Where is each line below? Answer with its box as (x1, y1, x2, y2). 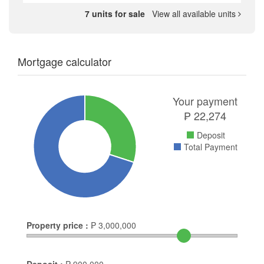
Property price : (27, 219, 88, 232)
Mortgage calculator (18, 54, 111, 70)
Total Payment (184, 141, 237, 153)
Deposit (196, 129, 225, 141)
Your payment (173, 93, 237, 109)
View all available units (147, 8, 238, 20)
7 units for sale (85, 8, 147, 20)
